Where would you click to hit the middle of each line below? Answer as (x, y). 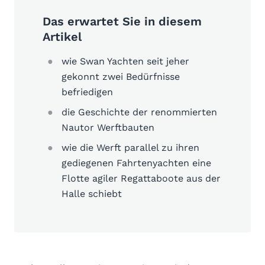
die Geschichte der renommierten (139, 112)
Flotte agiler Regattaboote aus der (141, 178)
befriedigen (87, 92)
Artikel (62, 36)
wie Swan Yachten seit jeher (125, 61)
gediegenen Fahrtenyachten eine (136, 163)
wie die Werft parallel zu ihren (130, 147)
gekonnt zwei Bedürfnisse (121, 76)
